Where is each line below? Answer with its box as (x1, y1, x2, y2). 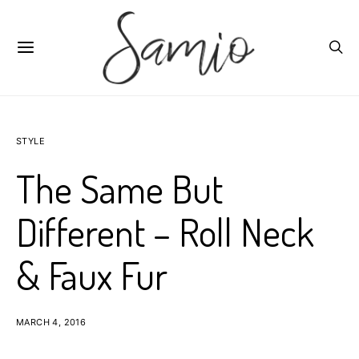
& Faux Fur (16, 251, 167, 299)
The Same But (16, 164, 223, 212)
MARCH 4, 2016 (16, 317, 87, 328)
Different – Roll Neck (16, 208, 314, 256)
